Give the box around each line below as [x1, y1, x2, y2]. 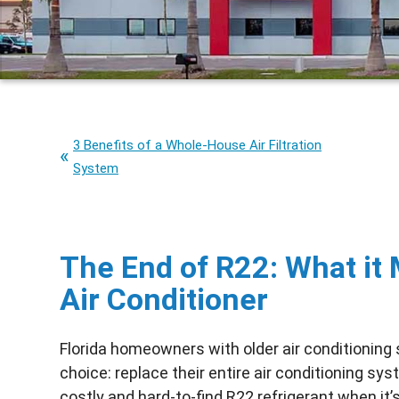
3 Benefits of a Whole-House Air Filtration [73, 137, 322, 153]
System [73, 160, 118, 176]
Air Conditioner [60, 281, 268, 317]
